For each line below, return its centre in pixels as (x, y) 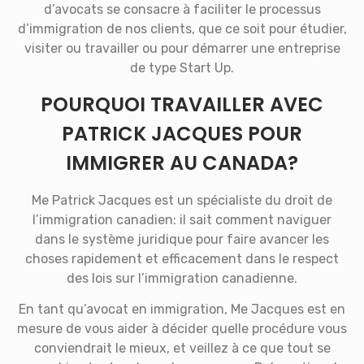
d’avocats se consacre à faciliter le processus (182, 10)
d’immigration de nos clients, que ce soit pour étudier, (182, 29)
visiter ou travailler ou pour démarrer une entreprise (182, 49)
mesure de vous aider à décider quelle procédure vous (182, 328)
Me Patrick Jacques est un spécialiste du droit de (182, 200)
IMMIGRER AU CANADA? (182, 162)
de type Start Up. (182, 68)
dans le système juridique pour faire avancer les (182, 239)
